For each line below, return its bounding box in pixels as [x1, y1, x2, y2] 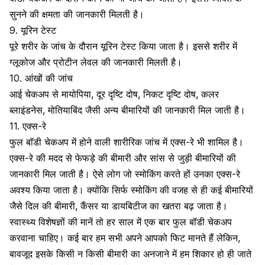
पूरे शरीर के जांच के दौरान [9, 40, 101, 52]
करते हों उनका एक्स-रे [161, 168, 240, 180]
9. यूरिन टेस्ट [9, 24, 56, 36]
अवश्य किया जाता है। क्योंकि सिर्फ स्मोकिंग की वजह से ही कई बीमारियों [9, 184, 253, 196]
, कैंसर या [75, 200, 112, 212]
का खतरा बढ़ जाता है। [147, 200, 228, 212]
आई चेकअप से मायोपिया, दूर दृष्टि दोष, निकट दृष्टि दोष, [9, 88, 201, 100]
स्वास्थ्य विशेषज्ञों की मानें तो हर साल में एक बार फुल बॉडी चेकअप [9, 216, 232, 228]
